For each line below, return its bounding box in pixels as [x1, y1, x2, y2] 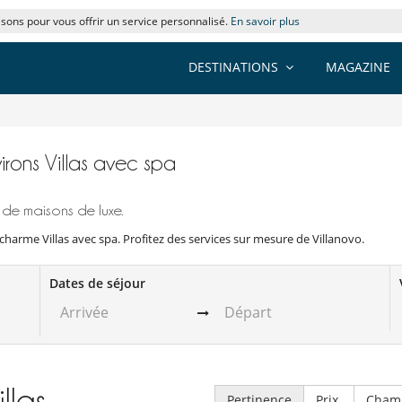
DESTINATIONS [188, 58, 278, 75]
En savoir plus [231, 13, 300, 29]
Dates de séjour [49, 274, 146, 292]
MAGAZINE [326, 58, 390, 75]
